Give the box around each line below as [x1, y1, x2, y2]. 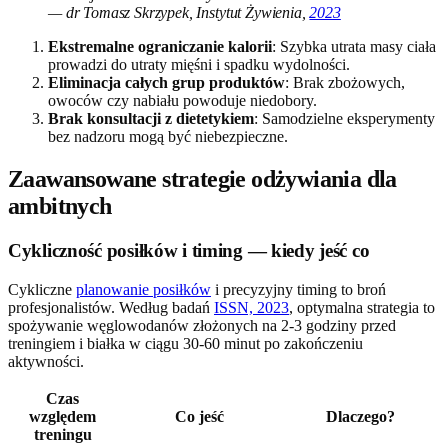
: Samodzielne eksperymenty [254, 110, 435, 128]
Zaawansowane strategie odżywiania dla [8, 165, 397, 192]
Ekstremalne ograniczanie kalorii [48, 38, 272, 56]
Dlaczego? [326, 407, 395, 425]
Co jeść [174, 407, 224, 425]
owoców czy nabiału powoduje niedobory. [48, 92, 317, 110]
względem [29, 407, 96, 425]
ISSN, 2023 [214, 298, 289, 316]
